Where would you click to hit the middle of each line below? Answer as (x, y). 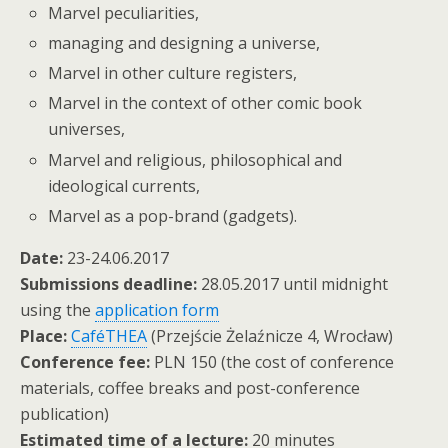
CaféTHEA (109, 335)
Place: (43, 335)
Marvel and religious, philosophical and (195, 159)
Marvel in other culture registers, (173, 73)
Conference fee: (85, 361)
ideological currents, (124, 185)
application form (157, 309)
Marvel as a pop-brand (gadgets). (173, 215)
